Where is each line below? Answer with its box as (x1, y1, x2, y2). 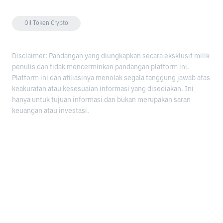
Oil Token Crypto (24, 20, 68, 27)
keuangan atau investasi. (12, 108, 89, 115)
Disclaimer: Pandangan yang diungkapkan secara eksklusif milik (12, 53, 210, 60)
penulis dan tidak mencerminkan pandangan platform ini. (12, 64, 189, 71)
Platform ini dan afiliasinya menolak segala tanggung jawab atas (12, 75, 210, 82)
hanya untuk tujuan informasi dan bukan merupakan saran (12, 97, 191, 104)
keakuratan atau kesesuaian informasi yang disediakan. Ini (12, 86, 194, 93)
